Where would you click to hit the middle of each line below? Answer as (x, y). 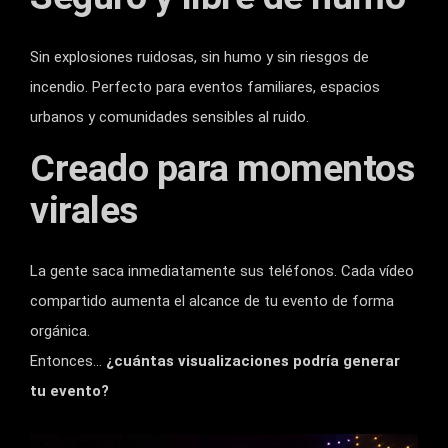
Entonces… (66, 361)
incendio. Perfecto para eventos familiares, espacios (205, 87)
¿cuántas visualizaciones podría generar (251, 361)
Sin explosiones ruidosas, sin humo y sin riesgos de (199, 57)
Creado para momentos (222, 168)
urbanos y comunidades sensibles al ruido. (169, 117)
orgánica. (60, 331)
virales (84, 210)
